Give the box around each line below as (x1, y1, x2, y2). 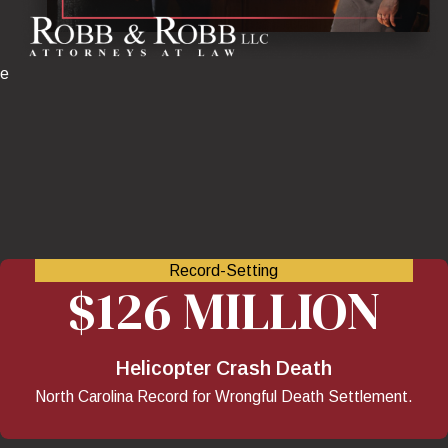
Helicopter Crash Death (115, 357, 332, 380)
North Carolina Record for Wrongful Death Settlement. (34, 388, 413, 406)
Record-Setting (169, 261, 279, 279)
